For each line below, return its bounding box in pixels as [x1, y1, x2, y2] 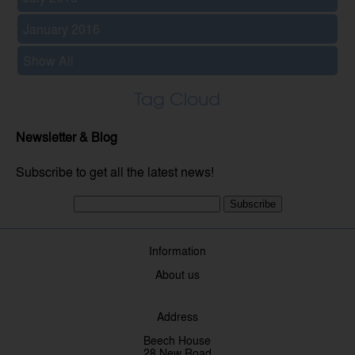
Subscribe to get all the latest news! [16, 162, 214, 181]
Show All [23, 51, 74, 70]
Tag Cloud [135, 85, 220, 111]
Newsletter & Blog [16, 128, 117, 147]
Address [156, 307, 198, 324]
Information [148, 242, 206, 258]
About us [155, 265, 200, 282]
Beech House [143, 331, 212, 348]
